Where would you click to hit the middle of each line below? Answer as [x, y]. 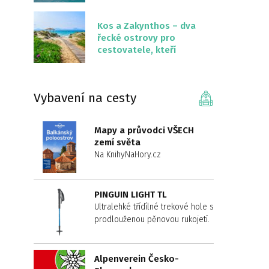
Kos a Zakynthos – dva [147, 26]
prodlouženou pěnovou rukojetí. [152, 219]
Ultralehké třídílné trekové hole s [154, 207]
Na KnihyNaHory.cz [128, 155]
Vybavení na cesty [85, 98]
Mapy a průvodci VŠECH [144, 130]
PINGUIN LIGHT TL [131, 195]
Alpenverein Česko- [137, 259]
